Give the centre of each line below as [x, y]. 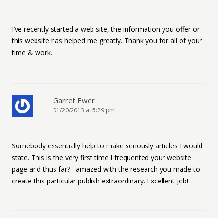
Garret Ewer [74, 100]
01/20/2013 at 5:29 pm [84, 110]
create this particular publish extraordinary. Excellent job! [100, 181]
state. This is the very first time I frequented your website [101, 157]
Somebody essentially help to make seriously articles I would [107, 146]
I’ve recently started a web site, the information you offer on [106, 29]
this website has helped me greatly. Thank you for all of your [107, 41]
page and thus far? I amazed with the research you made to [106, 169]
